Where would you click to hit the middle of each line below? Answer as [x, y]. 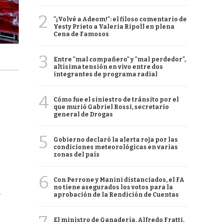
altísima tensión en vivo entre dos [108, 67]
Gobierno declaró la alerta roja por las [116, 140]
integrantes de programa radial [106, 74]
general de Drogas [83, 114]
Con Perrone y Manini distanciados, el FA [119, 180]
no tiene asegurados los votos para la [113, 187]
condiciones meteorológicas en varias [116, 147]
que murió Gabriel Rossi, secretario [111, 107]
